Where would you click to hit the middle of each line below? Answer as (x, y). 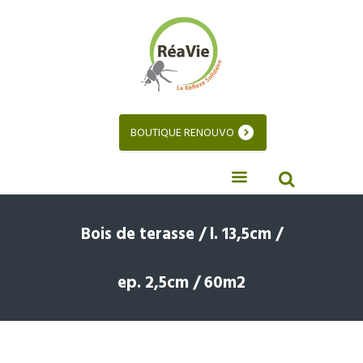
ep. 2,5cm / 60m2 (181, 284)
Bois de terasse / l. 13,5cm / (181, 235)
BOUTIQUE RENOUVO (182, 134)
